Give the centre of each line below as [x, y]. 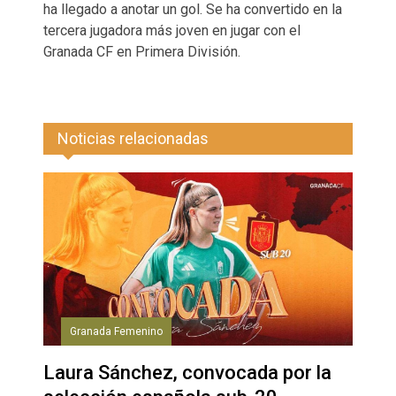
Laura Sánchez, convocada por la [187, 373]
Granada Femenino [116, 332]
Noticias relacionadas [133, 138]
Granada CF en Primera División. [142, 51]
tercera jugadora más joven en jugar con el [172, 30]
